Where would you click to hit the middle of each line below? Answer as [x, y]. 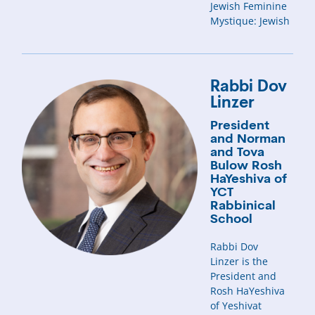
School [232, 219]
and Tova [238, 153]
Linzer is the [239, 261]
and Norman [248, 139]
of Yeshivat [236, 305]
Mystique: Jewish [250, 20]
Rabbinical [243, 206]
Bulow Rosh [246, 166]
